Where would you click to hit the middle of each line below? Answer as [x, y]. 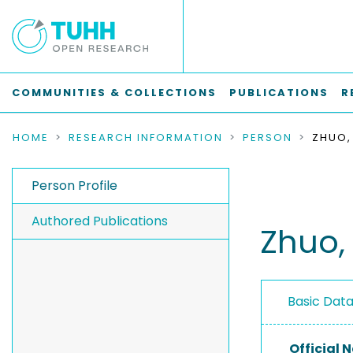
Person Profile [74, 186]
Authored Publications [100, 221]
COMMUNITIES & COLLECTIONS [114, 93]
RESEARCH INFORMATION [146, 137]
